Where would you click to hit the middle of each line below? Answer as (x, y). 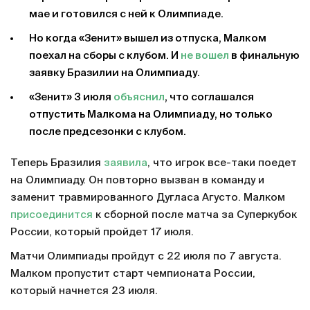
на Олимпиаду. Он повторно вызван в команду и (137, 180)
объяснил (139, 97)
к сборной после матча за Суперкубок (195, 215)
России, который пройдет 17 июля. (102, 232)
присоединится (52, 215)
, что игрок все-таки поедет (222, 163)
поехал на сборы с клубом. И (105, 56)
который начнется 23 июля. (84, 291)
